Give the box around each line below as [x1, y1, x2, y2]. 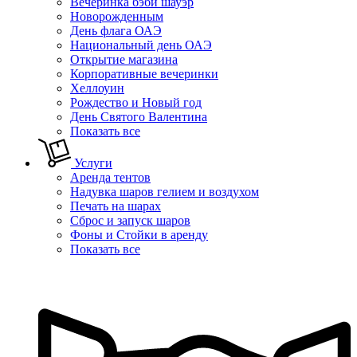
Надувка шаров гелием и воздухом [70, 184, 259, 198]
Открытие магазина [70, 52, 178, 66]
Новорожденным [70, 9, 163, 23]
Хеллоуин [70, 80, 124, 95]
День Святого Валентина [70, 109, 207, 124]
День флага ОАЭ [70, 23, 162, 37]
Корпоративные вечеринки [70, 66, 218, 80]
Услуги [71, 155, 112, 170]
